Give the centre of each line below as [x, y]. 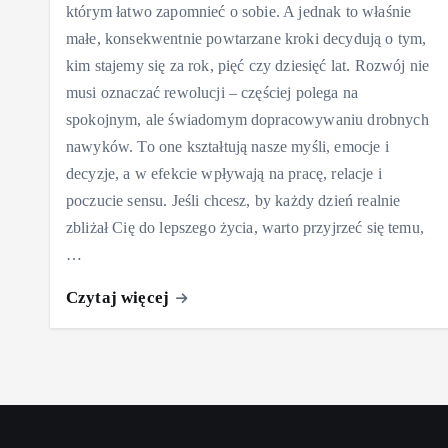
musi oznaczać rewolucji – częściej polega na [212, 92]
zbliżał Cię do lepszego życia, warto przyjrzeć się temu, [245, 227]
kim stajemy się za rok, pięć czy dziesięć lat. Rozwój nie [248, 65]
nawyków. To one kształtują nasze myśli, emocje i [227, 146]
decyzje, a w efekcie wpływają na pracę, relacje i [224, 173]
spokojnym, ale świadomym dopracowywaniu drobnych [247, 119]
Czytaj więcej [120, 297]
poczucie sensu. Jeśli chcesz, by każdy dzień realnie [233, 200]
